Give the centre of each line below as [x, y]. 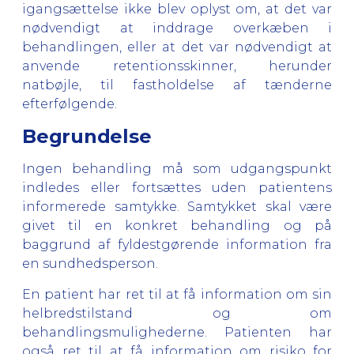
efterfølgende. [71, 104]
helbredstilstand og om [177, 313]
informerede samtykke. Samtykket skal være [177, 206]
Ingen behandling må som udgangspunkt [177, 168]
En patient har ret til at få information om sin [177, 294]
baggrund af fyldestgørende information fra [177, 244]
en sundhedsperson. [92, 263]
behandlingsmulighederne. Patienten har [177, 332]
